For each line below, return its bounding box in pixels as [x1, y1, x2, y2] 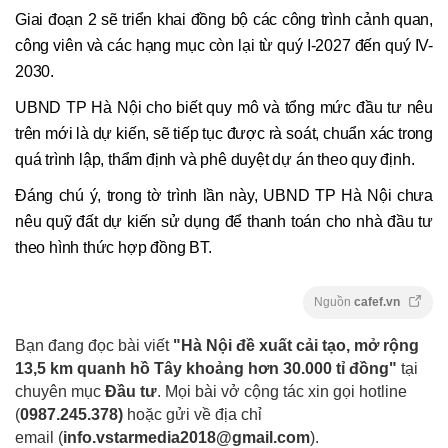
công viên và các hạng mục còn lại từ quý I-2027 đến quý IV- [15, 37, 433, 55]
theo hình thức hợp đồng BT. [15, 239, 212, 257]
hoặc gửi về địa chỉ [127, 405, 262, 423]
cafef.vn [354, 295, 403, 310]
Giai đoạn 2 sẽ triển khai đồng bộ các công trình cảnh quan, [15, 11, 433, 29]
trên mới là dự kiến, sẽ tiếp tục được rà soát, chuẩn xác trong [15, 125, 433, 143]
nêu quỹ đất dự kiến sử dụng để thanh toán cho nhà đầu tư [15, 213, 433, 231]
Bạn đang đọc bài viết [15, 336, 173, 354]
